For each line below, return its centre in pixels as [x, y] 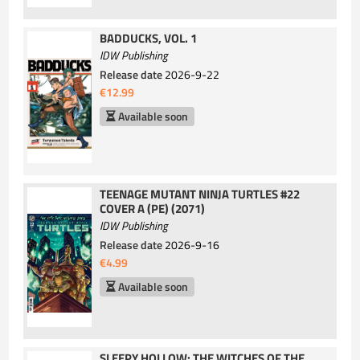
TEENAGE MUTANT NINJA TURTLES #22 [200, 194]
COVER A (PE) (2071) [153, 208]
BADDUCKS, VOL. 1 [149, 39]
